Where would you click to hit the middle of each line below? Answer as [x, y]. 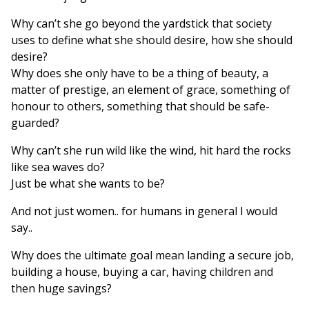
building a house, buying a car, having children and [142, 272]
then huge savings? [61, 289]
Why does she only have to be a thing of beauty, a [140, 73]
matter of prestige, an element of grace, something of [151, 90]
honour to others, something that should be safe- [140, 107]
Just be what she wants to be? [88, 184]
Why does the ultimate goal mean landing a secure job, [152, 256]
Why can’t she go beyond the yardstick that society [141, 24]
